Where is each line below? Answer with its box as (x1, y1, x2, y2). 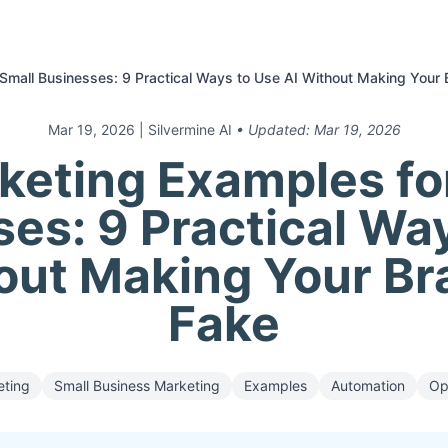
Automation (331, 377, 405, 394)
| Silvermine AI (138, 121, 232, 138)
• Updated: (235, 121, 314, 138)
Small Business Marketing (54, 377, 220, 394)
